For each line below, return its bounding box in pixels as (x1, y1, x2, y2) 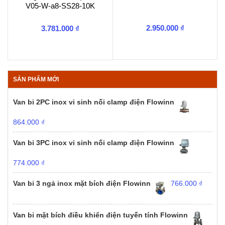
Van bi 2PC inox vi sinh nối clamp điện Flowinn (13, 98, 174, 106)
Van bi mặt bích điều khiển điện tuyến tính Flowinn (13, 211, 188, 219)
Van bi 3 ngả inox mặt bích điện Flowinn (13, 179, 151, 187)
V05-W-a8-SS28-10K (26, 2, 95, 10)
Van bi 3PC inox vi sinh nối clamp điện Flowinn (13, 139, 174, 147)
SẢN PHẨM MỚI (13, 76, 59, 83)
